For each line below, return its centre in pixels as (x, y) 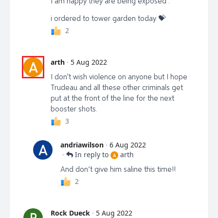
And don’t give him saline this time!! (118, 169)
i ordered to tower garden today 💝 (108, 18)
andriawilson (82, 145)
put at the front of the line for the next (112, 98)
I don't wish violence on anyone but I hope (119, 76)
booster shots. (74, 108)
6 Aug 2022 (128, 145)
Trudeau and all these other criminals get (117, 87)
